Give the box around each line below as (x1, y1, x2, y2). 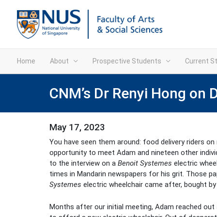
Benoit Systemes (118, 158, 172, 168)
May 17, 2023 (49, 122, 105, 133)
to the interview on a (49, 158, 118, 168)
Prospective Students (93, 57, 161, 65)
